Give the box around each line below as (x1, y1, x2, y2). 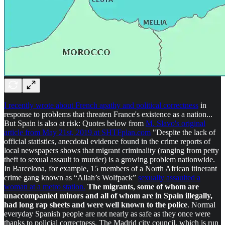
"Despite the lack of (151, 128, 215, 137)
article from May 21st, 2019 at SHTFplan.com (4, 128, 151, 137)
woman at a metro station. (4, 182, 85, 191)
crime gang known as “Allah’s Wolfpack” (4, 173, 138, 182)
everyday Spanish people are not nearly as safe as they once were (4, 209, 210, 218)
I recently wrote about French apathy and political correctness (4, 100, 198, 109)
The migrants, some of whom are (87, 182, 199, 191)
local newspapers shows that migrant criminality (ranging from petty (4, 146, 219, 155)
